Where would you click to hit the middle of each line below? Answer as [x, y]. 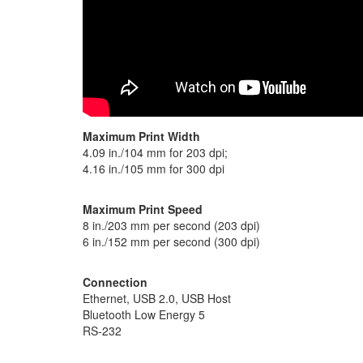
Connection [115, 282]
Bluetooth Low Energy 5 [144, 314]
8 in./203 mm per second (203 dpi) [171, 225]
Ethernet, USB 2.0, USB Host [157, 298]
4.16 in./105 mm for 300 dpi [154, 169]
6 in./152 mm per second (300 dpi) [171, 241]
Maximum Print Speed [143, 209]
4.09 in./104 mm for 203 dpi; [155, 152]
